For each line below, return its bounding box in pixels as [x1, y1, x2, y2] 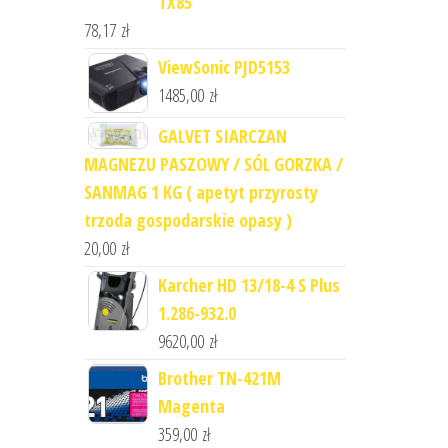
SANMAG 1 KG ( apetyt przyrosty [83, 180, 318, 204]
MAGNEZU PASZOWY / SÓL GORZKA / [83, 152, 343, 176]
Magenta [157, 394, 225, 418]
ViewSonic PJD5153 [157, 55, 290, 79]
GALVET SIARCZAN [157, 124, 287, 148]
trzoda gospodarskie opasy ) [83, 208, 292, 232]
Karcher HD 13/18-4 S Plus [157, 273, 340, 297]
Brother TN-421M [157, 366, 281, 390]
